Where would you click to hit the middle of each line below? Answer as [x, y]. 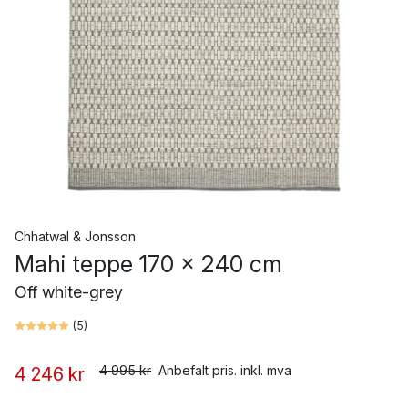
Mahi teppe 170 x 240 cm [148, 264]
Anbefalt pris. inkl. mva [225, 370]
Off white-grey [69, 292]
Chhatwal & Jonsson [75, 236]
